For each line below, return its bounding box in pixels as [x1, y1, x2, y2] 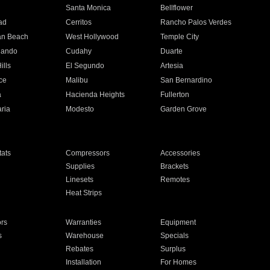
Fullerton [160, 90, 190, 99]
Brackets [160, 162, 189, 171]
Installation [65, 258, 101, 266]
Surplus [160, 245, 186, 253]
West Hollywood [65, 33, 119, 41]
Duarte [160, 47, 183, 55]
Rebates [65, 245, 93, 253]
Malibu [65, 76, 88, 84]
